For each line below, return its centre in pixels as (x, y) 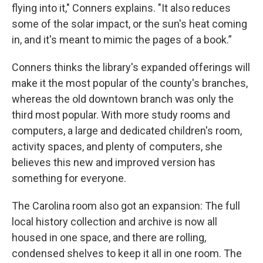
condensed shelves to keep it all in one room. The (127, 253)
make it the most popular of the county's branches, (130, 83)
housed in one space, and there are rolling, (109, 237)
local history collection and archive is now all (114, 222)
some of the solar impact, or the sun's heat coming (129, 24)
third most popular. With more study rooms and (121, 115)
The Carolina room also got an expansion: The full (126, 206)
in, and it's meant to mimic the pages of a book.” (122, 40)
